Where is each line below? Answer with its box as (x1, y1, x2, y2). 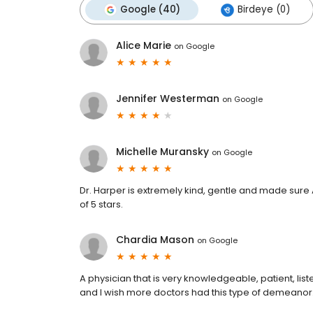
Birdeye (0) (238, 3, 290, 17)
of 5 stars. (80, 198, 123, 212)
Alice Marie (116, 38, 171, 53)
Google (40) (120, 3, 180, 17)
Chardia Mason (116, 233, 194, 247)
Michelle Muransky (116, 145, 209, 159)
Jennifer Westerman (116, 92, 219, 106)
